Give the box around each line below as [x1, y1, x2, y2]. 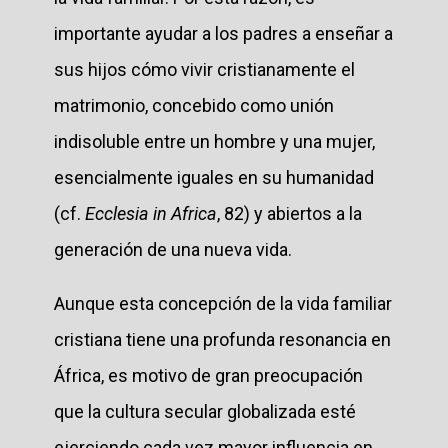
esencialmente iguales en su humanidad [54, 166, 374, 188]
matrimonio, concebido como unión [54, 94, 334, 116]
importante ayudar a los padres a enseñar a [54, 22, 393, 44]
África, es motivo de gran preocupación [54, 364, 363, 386]
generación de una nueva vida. [54, 238, 292, 260]
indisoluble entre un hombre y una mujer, [54, 130, 375, 152]
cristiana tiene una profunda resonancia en [54, 328, 391, 350]
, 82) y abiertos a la [217, 202, 362, 224]
